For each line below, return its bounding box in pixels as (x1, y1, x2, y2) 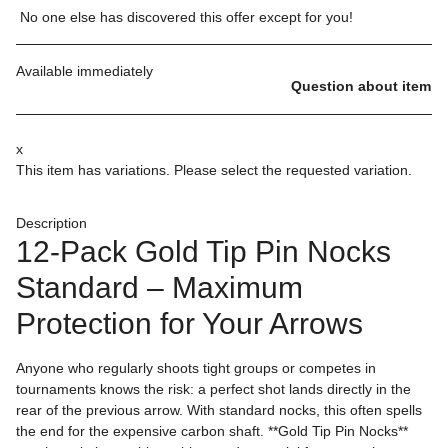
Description (16, 215, 87, 232)
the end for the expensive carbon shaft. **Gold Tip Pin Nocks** (16, 423, 408, 440)
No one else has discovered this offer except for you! (20, 9, 353, 26)
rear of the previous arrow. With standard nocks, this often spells (16, 402, 422, 419)
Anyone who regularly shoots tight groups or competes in (16, 360, 376, 377)
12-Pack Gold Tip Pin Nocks (16, 235, 391, 269)
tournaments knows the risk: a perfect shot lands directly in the (16, 381, 411, 398)
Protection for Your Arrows (16, 307, 363, 341)
